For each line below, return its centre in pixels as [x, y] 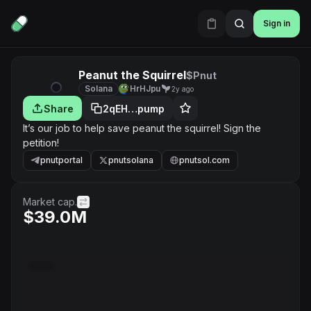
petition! [41, 143]
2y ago [183, 89]
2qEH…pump [134, 108]
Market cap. [50, 202]
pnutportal [61, 160]
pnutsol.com [204, 160]
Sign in [277, 23]
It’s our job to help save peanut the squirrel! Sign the [142, 128]
